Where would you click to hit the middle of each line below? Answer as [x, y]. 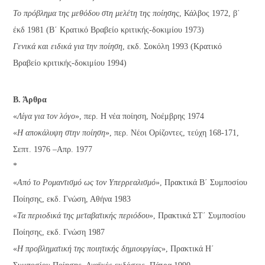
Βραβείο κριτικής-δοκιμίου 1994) [70, 63]
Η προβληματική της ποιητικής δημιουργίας [90, 249]
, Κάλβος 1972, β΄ [210, 13]
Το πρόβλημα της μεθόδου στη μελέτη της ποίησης [96, 13]
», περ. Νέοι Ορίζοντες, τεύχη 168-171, [172, 133]
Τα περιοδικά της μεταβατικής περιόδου [83, 216]
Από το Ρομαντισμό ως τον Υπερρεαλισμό [87, 183]
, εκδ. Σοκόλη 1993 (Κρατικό [172, 46]
